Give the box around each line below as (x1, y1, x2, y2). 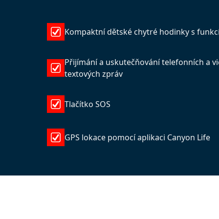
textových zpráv (65, 68, 123, 79)
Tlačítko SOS (65, 99, 110, 109)
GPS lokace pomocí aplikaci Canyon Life (65, 132, 210, 143)
